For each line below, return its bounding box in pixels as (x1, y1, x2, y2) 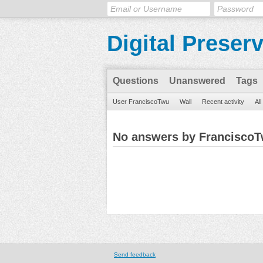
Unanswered (169, 76, 225, 86)
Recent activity (202, 98, 244, 105)
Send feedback (114, 251, 156, 258)
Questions (113, 76, 159, 86)
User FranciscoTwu (113, 98, 169, 105)
